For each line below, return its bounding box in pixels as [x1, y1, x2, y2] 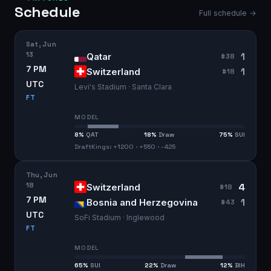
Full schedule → [199, 8, 256, 18]
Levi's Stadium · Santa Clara [74, 82, 172, 92]
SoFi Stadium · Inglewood [74, 213, 165, 223]
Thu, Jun [26, 170, 57, 179]
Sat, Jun [26, 39, 56, 48]
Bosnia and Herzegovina [87, 196, 198, 208]
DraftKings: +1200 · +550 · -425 [74, 142, 175, 151]
